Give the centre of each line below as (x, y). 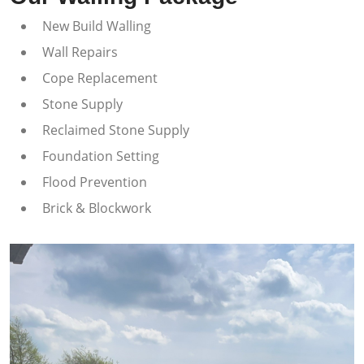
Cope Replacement (102, 78)
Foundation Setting (101, 156)
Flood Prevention (95, 182)
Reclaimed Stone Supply (116, 130)
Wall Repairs (80, 52)
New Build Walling (97, 26)
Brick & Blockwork (98, 208)
